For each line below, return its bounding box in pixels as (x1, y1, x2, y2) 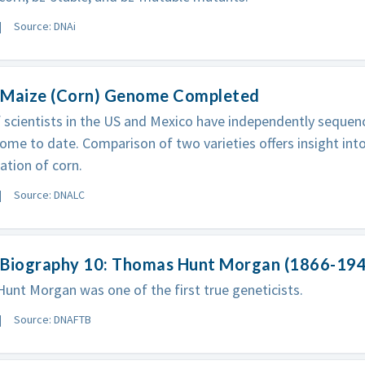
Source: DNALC (13, 187, 85, 202)
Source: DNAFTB (13, 311, 91, 327)
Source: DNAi (13, 18, 76, 33)
